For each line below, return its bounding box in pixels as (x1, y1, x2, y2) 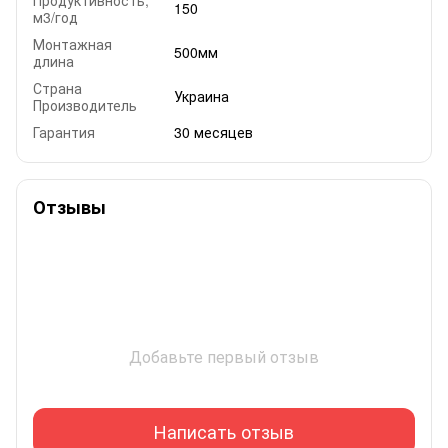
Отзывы (33, 193, 106, 220)
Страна (33, 77, 82, 98)
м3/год (33, 6, 78, 27)
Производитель (33, 94, 137, 115)
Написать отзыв (154, 418, 294, 445)
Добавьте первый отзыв (129, 344, 319, 368)
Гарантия (33, 121, 95, 142)
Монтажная (33, 33, 112, 54)
